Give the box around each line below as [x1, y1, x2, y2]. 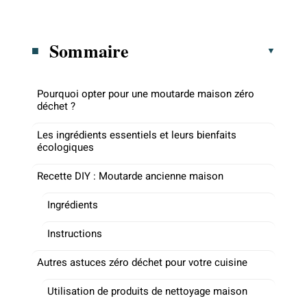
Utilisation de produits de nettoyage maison [47, 283, 247, 299]
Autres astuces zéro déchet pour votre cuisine [37, 254, 247, 270]
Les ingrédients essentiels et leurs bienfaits [37, 127, 236, 143]
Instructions [47, 225, 102, 241]
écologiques [37, 139, 94, 155]
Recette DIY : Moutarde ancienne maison [37, 168, 223, 184]
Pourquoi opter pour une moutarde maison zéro [37, 86, 254, 101]
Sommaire [49, 37, 130, 64]
